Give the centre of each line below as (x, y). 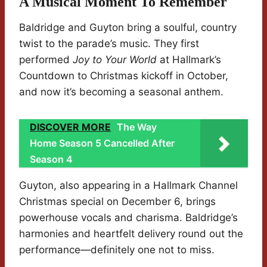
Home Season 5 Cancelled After (102, 143)
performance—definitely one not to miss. (117, 250)
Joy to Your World (115, 60)
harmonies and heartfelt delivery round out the (131, 234)
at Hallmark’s (189, 60)
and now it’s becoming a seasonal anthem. (121, 92)
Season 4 (51, 159)
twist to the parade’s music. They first (109, 44)
